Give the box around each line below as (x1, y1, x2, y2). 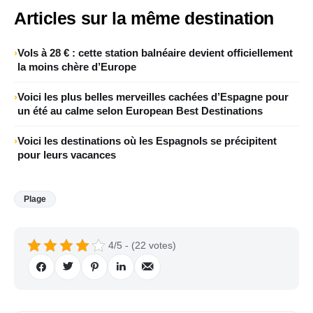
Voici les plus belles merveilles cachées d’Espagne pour (17, 90, 289, 103)
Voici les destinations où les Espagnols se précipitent (17, 134, 277, 147)
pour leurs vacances (17, 148, 116, 161)
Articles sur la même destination (14, 8, 274, 28)
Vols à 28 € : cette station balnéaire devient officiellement (17, 46, 293, 59)
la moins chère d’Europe (17, 60, 136, 73)
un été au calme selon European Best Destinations (17, 104, 263, 117)
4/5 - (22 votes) (108, 239, 176, 251)
